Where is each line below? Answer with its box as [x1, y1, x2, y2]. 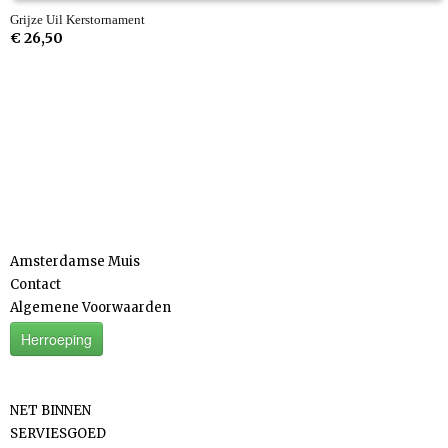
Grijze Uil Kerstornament [10, 12, 145, 27]
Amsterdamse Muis [10, 253, 140, 270]
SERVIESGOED [10, 425, 106, 442]
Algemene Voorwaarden [10, 299, 171, 316]
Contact [10, 276, 61, 293]
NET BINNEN [10, 402, 91, 419]
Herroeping [21, 329, 92, 349]
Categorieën [10, 364, 120, 387]
